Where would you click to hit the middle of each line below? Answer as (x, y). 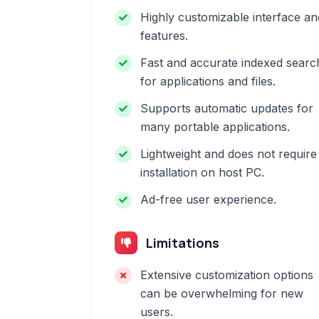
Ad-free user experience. (208, 199)
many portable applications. (215, 127)
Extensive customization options (227, 275)
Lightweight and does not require (229, 154)
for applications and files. (208, 81)
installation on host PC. (202, 172)
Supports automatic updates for (227, 108)
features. (164, 36)
